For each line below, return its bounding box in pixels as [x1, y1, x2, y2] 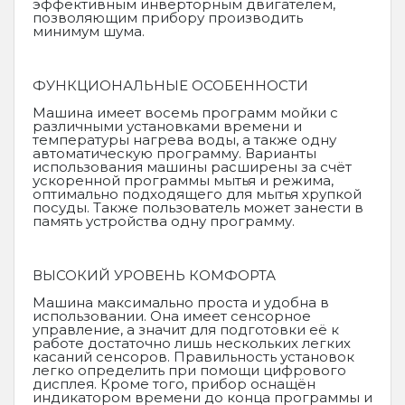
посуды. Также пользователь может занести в [33, 199, 363, 216]
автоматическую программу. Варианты [33, 145, 316, 162]
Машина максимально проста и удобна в [33, 294, 329, 311]
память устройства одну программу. [33, 212, 295, 230]
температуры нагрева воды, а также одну [33, 131, 336, 148]
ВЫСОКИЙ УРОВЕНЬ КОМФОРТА [33, 267, 276, 284]
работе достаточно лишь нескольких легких [33, 334, 351, 352]
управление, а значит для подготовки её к [33, 321, 339, 338]
